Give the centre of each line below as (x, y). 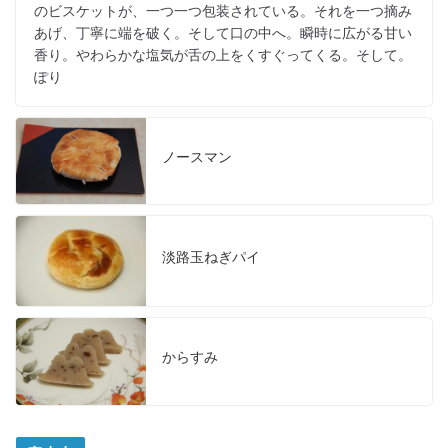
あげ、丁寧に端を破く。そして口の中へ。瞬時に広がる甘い (223, 32)
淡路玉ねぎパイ (211, 256)
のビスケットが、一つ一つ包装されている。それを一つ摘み (223, 10)
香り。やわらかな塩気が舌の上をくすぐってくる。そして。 (223, 54)
